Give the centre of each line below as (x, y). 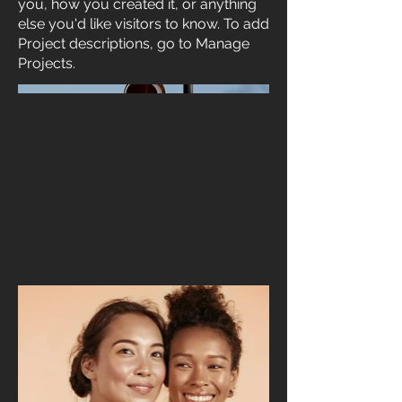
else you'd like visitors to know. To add (144, 24)
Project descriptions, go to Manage (134, 44)
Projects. (47, 63)
